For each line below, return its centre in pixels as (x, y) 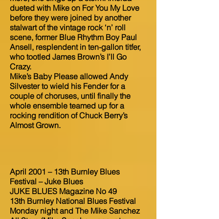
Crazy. (21, 66)
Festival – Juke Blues (46, 181)
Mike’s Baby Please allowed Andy (69, 76)
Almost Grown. (35, 125)
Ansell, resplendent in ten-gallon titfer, (75, 47)
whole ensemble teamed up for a (67, 106)
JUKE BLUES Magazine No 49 (63, 191)
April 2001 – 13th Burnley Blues (65, 172)
